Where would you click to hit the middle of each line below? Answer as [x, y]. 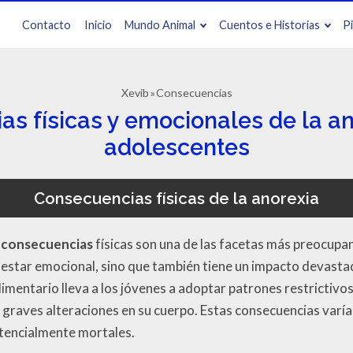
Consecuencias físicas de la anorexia [176, 198]
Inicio [98, 25]
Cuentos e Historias [269, 25]
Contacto [47, 25]
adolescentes [176, 148]
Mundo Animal [160, 25]
